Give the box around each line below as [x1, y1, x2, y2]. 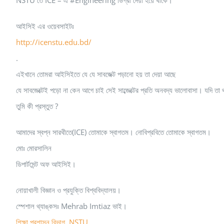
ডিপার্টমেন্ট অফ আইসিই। [16, 158, 76, 169]
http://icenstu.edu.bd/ [16, 36, 91, 47]
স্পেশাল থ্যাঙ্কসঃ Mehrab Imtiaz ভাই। [16, 200, 127, 211]
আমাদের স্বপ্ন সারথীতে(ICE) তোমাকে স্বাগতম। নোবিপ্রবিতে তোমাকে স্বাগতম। [16, 126, 211, 137]
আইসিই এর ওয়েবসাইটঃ [16, 20, 74, 31]
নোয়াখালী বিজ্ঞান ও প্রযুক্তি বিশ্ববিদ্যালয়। [16, 184, 121, 195]
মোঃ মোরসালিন [16, 142, 51, 153]
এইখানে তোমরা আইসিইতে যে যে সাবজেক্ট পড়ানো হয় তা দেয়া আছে [16, 68, 176, 79]
